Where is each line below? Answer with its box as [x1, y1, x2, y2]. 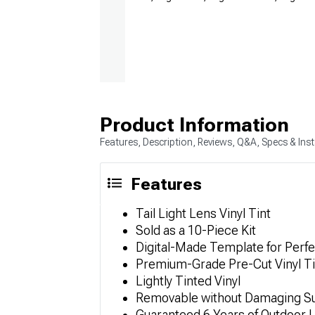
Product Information [100, 113, 289, 136]
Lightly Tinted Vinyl [136, 274, 240, 288]
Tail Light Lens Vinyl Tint [136, 206, 271, 221]
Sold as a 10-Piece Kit [136, 223, 256, 238]
